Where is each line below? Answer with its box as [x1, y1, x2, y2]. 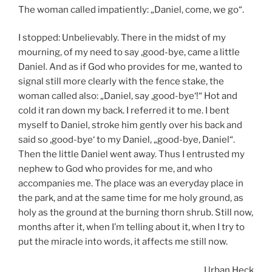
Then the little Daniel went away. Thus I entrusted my [18, 149, 245, 160]
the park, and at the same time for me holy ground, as [18, 192, 243, 203]
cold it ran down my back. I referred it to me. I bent [18, 105, 229, 116]
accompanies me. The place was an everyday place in [18, 178, 243, 189]
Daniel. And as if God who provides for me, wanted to [18, 61, 242, 72]
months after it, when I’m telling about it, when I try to [18, 222, 245, 233]
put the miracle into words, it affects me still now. [18, 236, 228, 247]
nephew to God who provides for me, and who [18, 163, 212, 174]
